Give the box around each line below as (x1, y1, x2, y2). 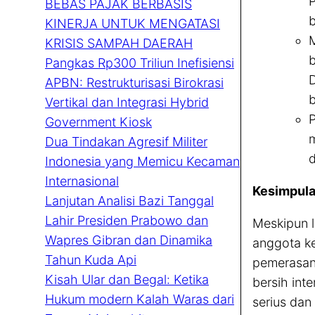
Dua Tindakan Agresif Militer (45, 134, 207, 150)
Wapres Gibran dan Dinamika (45, 233, 212, 248)
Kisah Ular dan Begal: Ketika (45, 272, 209, 288)
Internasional (45, 174, 119, 189)
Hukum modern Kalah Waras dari (45, 292, 234, 307)
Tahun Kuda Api (45, 252, 136, 268)
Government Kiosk (45, 115, 152, 130)
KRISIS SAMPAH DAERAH (45, 36, 193, 51)
